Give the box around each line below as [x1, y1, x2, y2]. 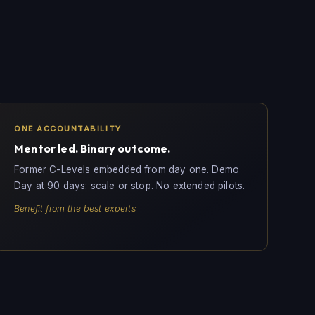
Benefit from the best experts [14, 203, 136, 214]
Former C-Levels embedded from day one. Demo [14, 164, 240, 176]
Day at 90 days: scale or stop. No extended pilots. [14, 180, 245, 192]
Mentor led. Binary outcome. [14, 141, 171, 155]
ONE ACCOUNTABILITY [14, 123, 122, 134]
